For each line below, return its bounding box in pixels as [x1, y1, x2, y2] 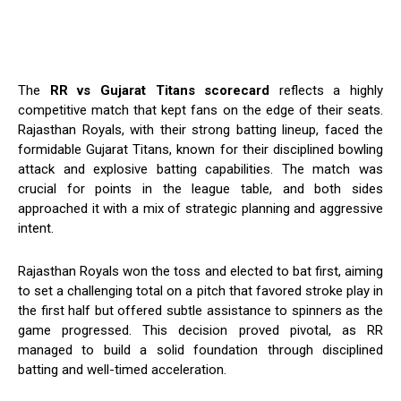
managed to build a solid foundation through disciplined [18, 342, 383, 359]
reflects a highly [269, 82, 383, 99]
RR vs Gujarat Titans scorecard [49, 82, 270, 99]
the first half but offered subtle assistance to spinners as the [18, 303, 383, 320]
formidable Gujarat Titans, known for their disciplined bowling [18, 141, 383, 158]
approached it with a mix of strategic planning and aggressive [18, 200, 383, 218]
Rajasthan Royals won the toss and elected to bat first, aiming [18, 263, 383, 280]
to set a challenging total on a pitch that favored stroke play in [18, 283, 383, 300]
